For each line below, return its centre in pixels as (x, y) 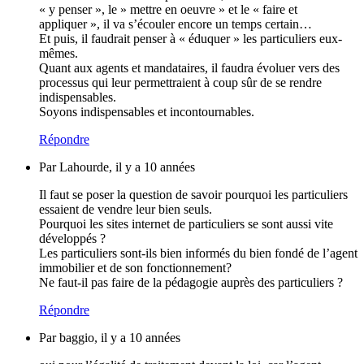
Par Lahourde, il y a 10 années (117, 167)
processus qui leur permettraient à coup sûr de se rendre (180, 82)
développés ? (72, 238)
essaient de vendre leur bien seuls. (126, 209)
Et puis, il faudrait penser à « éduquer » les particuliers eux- (191, 38)
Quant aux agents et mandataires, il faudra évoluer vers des (189, 67)
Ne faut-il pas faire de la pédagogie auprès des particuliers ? (191, 282)
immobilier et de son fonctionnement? (135, 267)
